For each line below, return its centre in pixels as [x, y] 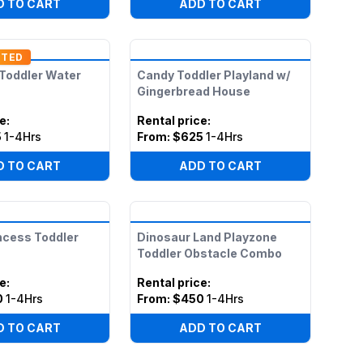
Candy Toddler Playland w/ [213, 75]
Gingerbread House [193, 91]
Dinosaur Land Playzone [207, 237]
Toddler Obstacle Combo [209, 253]
